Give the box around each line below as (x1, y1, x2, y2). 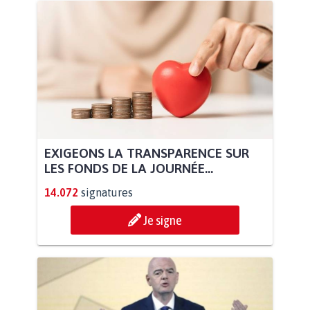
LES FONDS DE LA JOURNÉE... (44, 160, 213, 176)
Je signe (143, 212, 182, 228)
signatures (81, 185, 133, 199)
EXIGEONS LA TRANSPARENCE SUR (44, 145, 249, 161)
